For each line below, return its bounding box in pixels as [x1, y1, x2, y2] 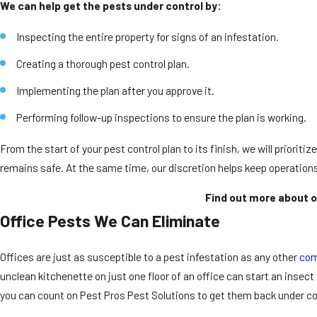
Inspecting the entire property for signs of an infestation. [16, 29, 279, 43]
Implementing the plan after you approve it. [16, 83, 215, 97]
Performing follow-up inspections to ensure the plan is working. [16, 110, 307, 124]
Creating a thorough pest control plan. [16, 56, 190, 70]
